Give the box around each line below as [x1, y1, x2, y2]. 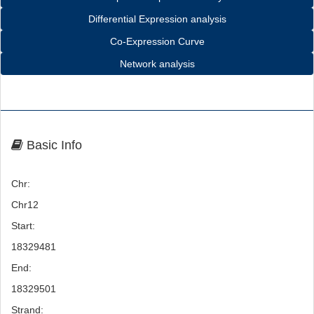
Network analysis [119, 58, 195, 69]
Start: [11, 220, 35, 231]
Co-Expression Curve [109, 36, 205, 47]
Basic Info [23, 138, 82, 152]
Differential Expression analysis [88, 13, 226, 25]
